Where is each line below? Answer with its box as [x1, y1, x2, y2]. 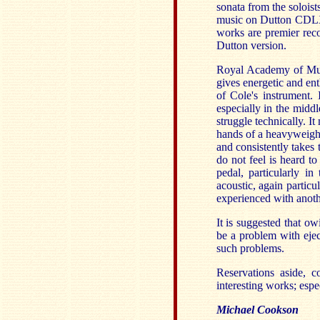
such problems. [216, 242, 284, 254]
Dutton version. [216, 39, 286, 51]
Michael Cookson [216, 304, 299, 316]
